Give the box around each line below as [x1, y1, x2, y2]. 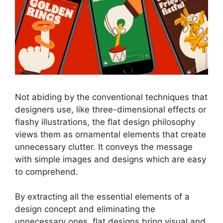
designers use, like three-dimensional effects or [15, 104, 206, 114]
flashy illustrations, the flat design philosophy [15, 116, 195, 127]
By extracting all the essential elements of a [15, 192, 190, 202]
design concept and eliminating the [15, 204, 155, 215]
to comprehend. [15, 166, 81, 177]
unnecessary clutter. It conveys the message [15, 141, 193, 152]
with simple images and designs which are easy [15, 154, 206, 164]
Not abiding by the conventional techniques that [15, 92, 208, 102]
